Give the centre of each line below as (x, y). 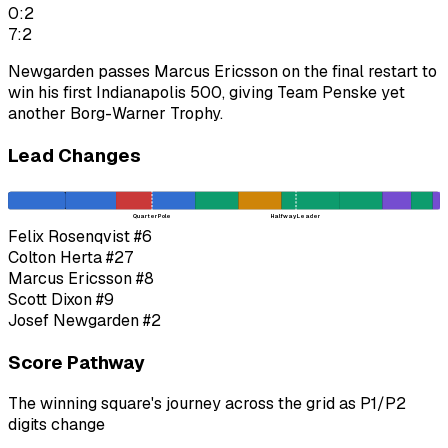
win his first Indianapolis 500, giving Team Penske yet (206, 92)
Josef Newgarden (73, 320)
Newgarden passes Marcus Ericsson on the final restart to (222, 71)
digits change (56, 425)
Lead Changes (74, 155)
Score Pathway (76, 362)
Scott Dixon (50, 299)
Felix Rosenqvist (69, 236)
